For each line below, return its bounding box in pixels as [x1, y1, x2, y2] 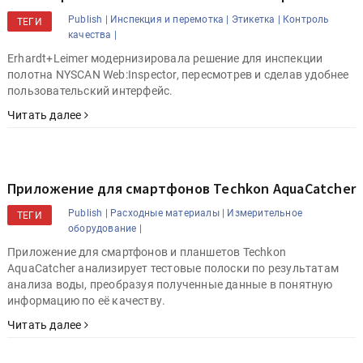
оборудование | [68, 223, 142, 235]
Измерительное [227, 207, 303, 220]
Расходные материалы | [110, 207, 225, 220]
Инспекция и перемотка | [110, 14, 229, 26]
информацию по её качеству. [7, 294, 166, 308]
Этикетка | [231, 14, 280, 26]
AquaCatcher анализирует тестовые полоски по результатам [7, 262, 339, 275]
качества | [68, 29, 117, 41]
